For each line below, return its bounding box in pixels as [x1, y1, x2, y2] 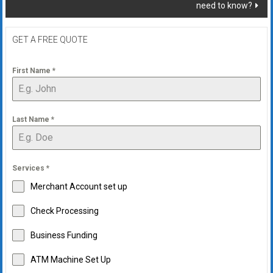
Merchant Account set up [30, 182, 127, 192]
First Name [12, 66, 52, 76]
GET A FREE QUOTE [12, 35, 88, 45]
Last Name [12, 115, 51, 124]
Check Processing [30, 206, 99, 216]
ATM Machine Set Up [30, 255, 111, 265]
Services [12, 164, 46, 173]
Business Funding [30, 230, 97, 241]
